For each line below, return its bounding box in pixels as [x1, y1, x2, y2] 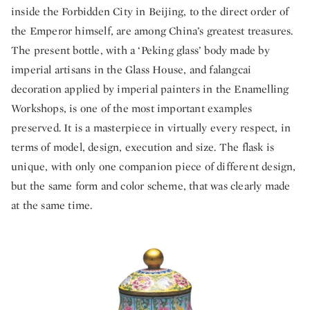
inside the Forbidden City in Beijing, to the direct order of [11, 3, 289, 19]
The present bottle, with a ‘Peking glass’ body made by [11, 42, 270, 57]
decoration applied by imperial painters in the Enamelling [11, 81, 289, 96]
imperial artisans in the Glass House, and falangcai [11, 62, 252, 77]
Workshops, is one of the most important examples [11, 100, 253, 116]
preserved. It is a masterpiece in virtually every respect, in [11, 120, 291, 135]
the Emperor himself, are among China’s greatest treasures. [11, 23, 293, 38]
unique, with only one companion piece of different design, [11, 158, 296, 174]
